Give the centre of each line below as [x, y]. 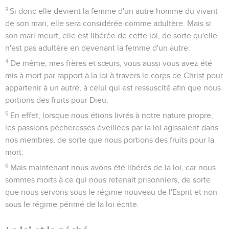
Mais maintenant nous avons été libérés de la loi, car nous [113, 167]
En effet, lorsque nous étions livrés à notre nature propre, [112, 115]
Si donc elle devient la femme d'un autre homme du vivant [114, 11]
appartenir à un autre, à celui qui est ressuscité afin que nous [113, 88]
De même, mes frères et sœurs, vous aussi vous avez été [111, 63]
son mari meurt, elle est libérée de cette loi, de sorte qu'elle [111, 36]
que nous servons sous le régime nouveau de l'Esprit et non [111, 192]
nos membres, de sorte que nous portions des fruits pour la [110, 140]
